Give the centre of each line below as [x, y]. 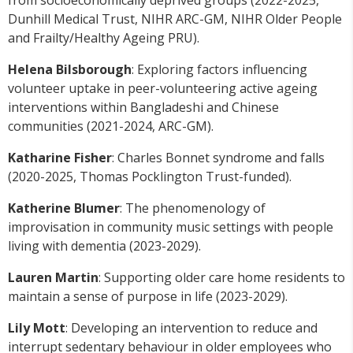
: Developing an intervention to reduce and [191, 328]
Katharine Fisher [60, 158]
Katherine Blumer [64, 208]
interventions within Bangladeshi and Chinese [143, 108]
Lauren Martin [53, 278]
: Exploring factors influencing [219, 70]
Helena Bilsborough [70, 70]
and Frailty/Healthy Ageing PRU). [104, 38]
